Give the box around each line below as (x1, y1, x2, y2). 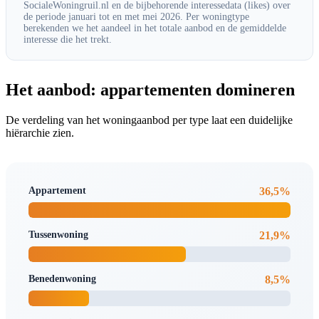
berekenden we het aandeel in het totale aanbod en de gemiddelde (23, 22, 286, 33)
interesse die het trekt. (23, 33, 112, 45)
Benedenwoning (28, 273, 96, 284)
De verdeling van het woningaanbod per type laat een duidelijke (6, 113, 293, 126)
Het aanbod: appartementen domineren (6, 80, 295, 99)
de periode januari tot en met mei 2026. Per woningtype (23, 11, 249, 22)
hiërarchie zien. (6, 126, 74, 139)
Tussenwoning (28, 229, 88, 240)
